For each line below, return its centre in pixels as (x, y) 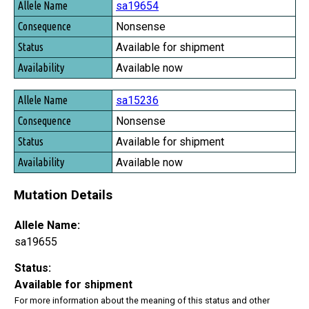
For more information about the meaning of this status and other (142, 300)
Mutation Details (63, 195)
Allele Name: (47, 225)
